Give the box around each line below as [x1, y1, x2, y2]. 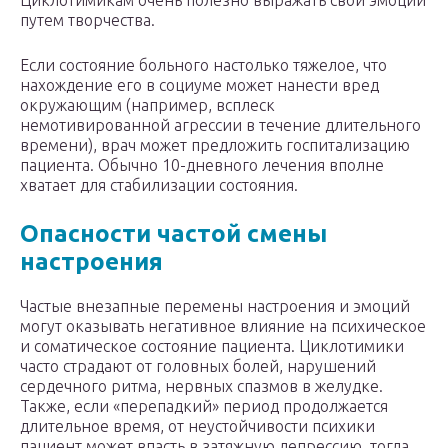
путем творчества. [20, 11, 155, 30]
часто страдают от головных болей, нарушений [20, 357, 376, 376]
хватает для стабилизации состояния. [20, 176, 298, 195]
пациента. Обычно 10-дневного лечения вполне [20, 156, 384, 175]
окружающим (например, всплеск [20, 96, 275, 115]
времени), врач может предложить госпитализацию [20, 136, 410, 155]
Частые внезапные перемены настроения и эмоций [20, 297, 410, 316]
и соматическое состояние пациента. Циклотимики [20, 337, 404, 356]
